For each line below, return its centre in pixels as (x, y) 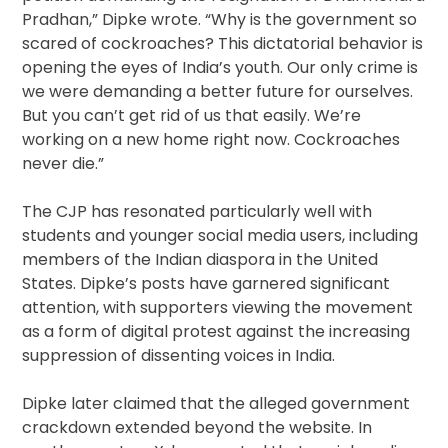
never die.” (63, 164)
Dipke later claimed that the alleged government (216, 404)
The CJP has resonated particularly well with (197, 212)
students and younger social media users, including (220, 236)
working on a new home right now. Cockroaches (211, 140)
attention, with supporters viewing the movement (218, 308)
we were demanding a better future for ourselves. (218, 92)
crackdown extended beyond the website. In (197, 428)
